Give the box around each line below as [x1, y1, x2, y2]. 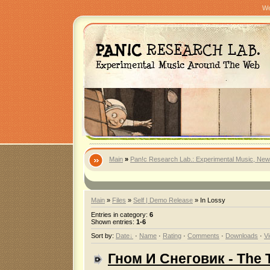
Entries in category [91, 210, 146, 218]
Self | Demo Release [133, 196, 193, 204]
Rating [163, 232, 181, 240]
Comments [187, 232, 219, 240]
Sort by [91, 232, 112, 240]
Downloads [225, 232, 258, 240]
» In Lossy [193, 196, 225, 204]
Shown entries [91, 218, 133, 225]
